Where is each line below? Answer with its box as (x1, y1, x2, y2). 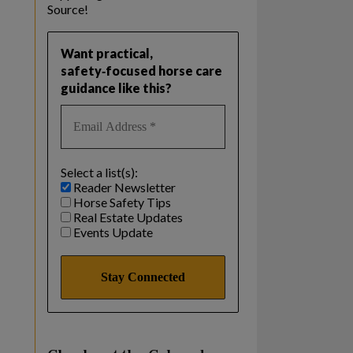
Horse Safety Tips (70, 194, 171, 210)
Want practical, (60, 45, 153, 61)
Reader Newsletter (70, 179, 176, 195)
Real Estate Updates (70, 209, 183, 225)
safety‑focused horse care (60, 62, 222, 78)
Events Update (70, 224, 153, 240)
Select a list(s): (60, 164, 138, 180)
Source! (46, 2, 88, 17)
